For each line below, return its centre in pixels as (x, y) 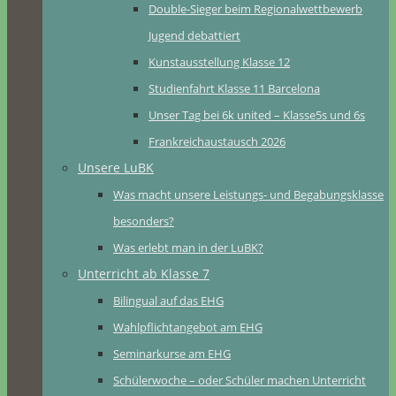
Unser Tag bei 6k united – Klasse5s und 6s (257, 115)
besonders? (144, 221)
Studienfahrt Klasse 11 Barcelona (234, 88)
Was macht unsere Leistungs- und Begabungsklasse (248, 194)
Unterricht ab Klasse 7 (144, 274)
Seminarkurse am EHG (172, 354)
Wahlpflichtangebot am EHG (188, 327)
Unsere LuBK (116, 168)
